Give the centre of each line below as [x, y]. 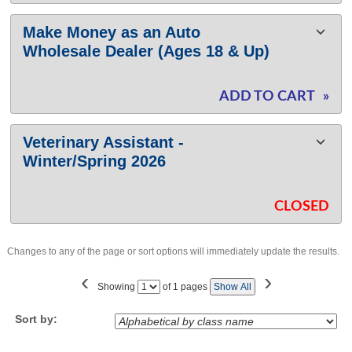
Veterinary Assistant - [104, 142]
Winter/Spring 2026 [95, 161]
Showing [117, 286]
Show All [232, 286]
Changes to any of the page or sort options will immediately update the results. [173, 251]
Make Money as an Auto [112, 32]
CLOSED [301, 206]
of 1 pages [183, 286]
